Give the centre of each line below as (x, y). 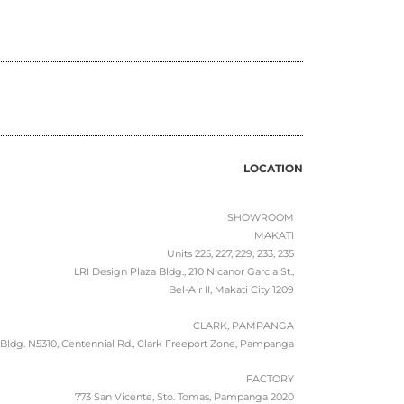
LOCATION (273, 168)
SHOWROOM (261, 217)
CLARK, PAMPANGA (243, 325)
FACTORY (270, 379)
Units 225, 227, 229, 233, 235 (230, 253)
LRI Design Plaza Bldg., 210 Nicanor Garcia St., (184, 271)
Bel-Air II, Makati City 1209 (231, 289)
